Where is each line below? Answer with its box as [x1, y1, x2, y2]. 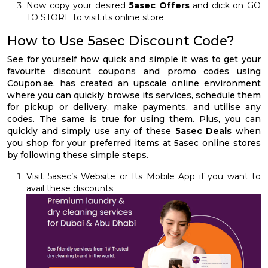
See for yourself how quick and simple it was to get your [7, 53, 261, 65]
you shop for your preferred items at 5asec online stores [7, 137, 261, 148]
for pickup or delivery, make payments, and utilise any [7, 101, 261, 112]
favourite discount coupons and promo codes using [7, 65, 261, 77]
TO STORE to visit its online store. [26, 11, 166, 23]
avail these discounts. [26, 182, 115, 194]
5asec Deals [175, 125, 232, 136]
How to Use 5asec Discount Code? [7, 32, 234, 48]
